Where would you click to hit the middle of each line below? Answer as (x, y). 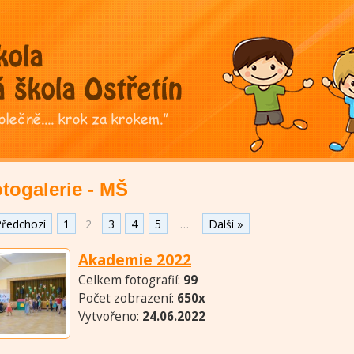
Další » (226, 224)
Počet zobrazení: (128, 299)
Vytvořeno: (110, 317)
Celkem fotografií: (131, 281)
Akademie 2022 (135, 260)
